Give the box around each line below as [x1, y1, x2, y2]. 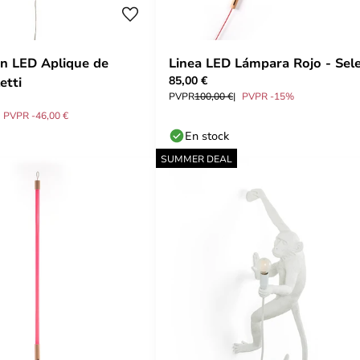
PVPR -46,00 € [3, 108, 68, 121]
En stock [185, 128, 229, 143]
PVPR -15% [242, 89, 294, 102]
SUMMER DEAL [161, 152, 232, 165]
